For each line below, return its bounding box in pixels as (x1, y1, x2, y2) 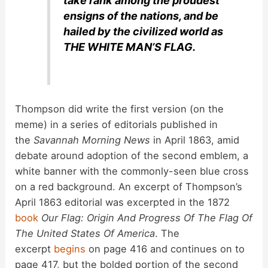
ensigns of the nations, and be (63, 9, 219, 22)
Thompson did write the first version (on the (15, 103, 224, 115)
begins (54, 243, 86, 255)
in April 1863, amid (150, 134, 240, 147)
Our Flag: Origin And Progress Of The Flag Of (41, 212, 253, 224)
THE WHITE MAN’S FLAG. (63, 40, 196, 53)
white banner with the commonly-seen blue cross (15, 165, 249, 178)
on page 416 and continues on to (86, 243, 245, 255)
